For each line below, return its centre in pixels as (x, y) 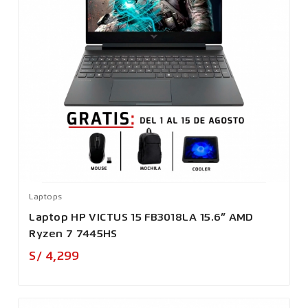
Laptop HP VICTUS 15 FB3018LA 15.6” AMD (141, 218)
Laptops (46, 197)
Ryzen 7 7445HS (73, 234)
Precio (99, 254)
